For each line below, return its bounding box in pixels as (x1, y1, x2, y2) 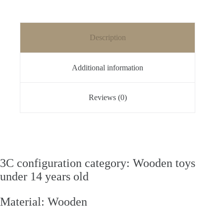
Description (89, 33, 126, 42)
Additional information (72, 63, 144, 72)
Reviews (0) (88, 93, 127, 102)
